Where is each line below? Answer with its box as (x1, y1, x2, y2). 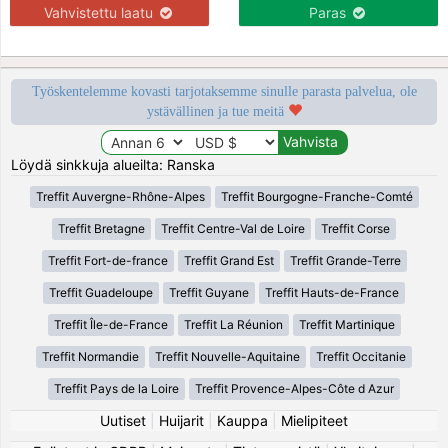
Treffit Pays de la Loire (54, 380, 179, 396)
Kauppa (217, 411, 268, 429)
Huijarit (159, 411, 204, 429)
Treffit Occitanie (316, 348, 406, 364)
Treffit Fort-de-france (47, 252, 168, 268)
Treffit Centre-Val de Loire (161, 220, 305, 236)
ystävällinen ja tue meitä (146, 103, 288, 119)
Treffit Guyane (169, 284, 249, 300)
